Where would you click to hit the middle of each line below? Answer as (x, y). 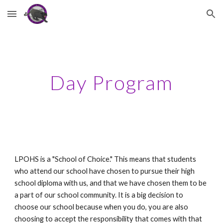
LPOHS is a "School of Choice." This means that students (106, 159)
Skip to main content (43, 18)
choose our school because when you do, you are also (102, 207)
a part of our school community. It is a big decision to (99, 195)
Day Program (111, 83)
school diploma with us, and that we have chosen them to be (111, 183)
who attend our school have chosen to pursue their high (105, 171)
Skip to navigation (184, 18)
